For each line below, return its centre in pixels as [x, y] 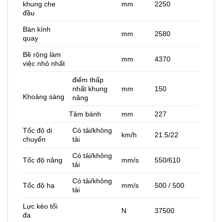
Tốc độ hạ [39, 186]
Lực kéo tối [40, 206]
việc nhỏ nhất [44, 64]
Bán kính [37, 29]
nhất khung [90, 89]
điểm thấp [88, 80]
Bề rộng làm [42, 55]
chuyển [34, 139]
